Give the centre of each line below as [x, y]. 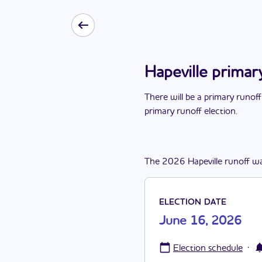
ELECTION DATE [193, 202]
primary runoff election [190, 112]
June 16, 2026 [200, 221]
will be [182, 98]
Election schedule [208, 249]
